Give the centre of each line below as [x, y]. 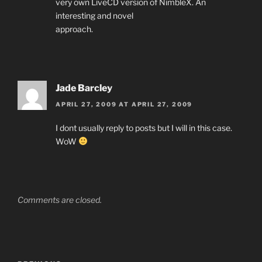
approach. [74, 29]
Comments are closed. [60, 200]
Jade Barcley [84, 88]
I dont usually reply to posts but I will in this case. [144, 128]
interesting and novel [94, 15]
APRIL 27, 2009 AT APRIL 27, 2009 [124, 104]
